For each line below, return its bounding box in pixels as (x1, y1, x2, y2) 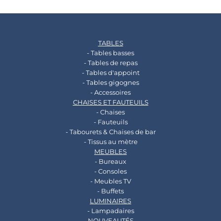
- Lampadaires (87, 207, 134, 215)
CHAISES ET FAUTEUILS (73, 98, 148, 107)
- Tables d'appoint (81, 69, 140, 77)
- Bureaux (95, 157, 126, 166)
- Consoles (94, 167, 127, 176)
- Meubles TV (90, 177, 131, 185)
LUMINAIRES (90, 197, 131, 205)
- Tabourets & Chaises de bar (65, 128, 156, 136)
